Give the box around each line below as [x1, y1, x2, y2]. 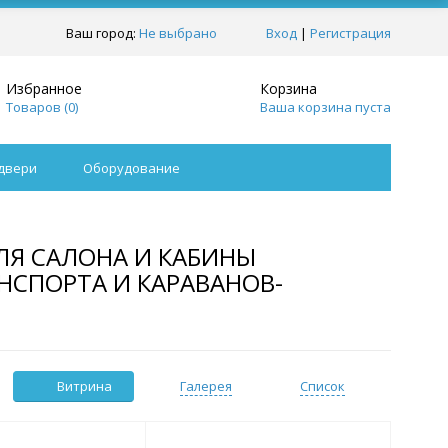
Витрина [57, 377, 112, 395]
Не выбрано [139, 24, 217, 42]
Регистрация [310, 24, 391, 42]
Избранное [5, 78, 82, 98]
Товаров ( [5, 97, 68, 116]
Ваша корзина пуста [260, 97, 391, 116]
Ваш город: [66, 24, 139, 42]
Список [300, 377, 345, 395]
